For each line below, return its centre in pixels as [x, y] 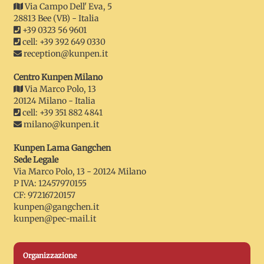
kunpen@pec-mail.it [55, 219]
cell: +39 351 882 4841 [61, 113]
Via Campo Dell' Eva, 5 [67, 7]
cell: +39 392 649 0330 [63, 42]
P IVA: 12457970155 [50, 184]
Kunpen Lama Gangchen [62, 148]
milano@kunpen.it [61, 125]
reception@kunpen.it [65, 54]
